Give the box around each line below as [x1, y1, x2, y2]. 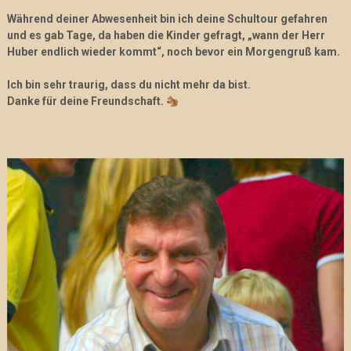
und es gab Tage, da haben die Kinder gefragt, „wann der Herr [6, 29, 325, 42]
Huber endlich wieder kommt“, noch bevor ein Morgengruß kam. [6, 45, 340, 59]
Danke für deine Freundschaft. [6, 95, 164, 108]
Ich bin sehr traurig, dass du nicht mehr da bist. [6, 78, 251, 92]
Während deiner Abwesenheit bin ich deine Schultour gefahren [6, 13, 327, 26]
